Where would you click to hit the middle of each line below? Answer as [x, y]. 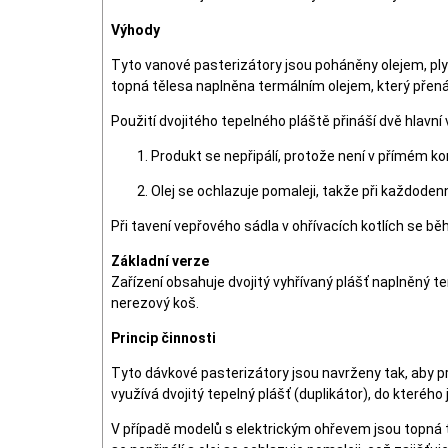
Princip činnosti [163, 338]
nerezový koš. [155, 303]
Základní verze [160, 261]
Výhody [135, 30]
